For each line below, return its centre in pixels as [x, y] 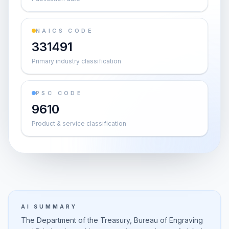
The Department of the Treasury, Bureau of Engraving [112, 220]
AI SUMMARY [49, 207]
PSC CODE [60, 93]
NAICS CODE [65, 31]
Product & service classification [79, 123]
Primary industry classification [76, 61]
